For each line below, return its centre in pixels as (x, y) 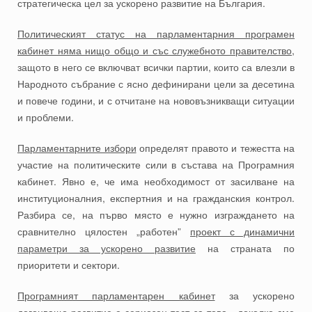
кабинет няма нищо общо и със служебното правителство (155, 50)
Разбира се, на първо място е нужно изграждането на (156, 215)
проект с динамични (242, 232)
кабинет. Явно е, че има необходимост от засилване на (156, 181)
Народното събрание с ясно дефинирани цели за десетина (156, 84)
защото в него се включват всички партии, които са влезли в (156, 67)
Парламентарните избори (77, 148)
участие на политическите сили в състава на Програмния (156, 165)
